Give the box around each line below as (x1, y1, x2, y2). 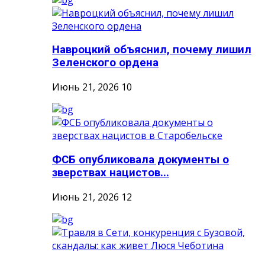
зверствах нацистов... (52, 166, 169, 179)
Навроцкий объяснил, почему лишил (52, 43, 251, 57)
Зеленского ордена (52, 56, 159, 70)
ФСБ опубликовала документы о (52, 153, 229, 166)
